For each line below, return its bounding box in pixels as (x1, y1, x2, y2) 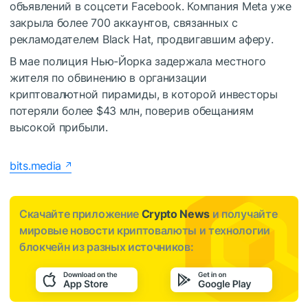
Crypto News (141, 206, 210, 221)
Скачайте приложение (19, 206, 142, 221)
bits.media (10, 158, 62, 173)
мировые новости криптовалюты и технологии (19, 223, 270, 237)
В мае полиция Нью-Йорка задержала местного (10, 54, 266, 68)
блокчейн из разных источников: (19, 239, 194, 254)
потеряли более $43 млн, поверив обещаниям (10, 103, 254, 118)
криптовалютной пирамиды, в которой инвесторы (10, 87, 278, 101)
